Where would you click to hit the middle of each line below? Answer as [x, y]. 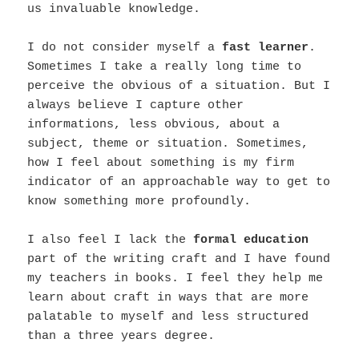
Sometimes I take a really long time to [165, 67]
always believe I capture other [136, 106]
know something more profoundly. [139, 202]
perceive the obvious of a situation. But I [179, 87]
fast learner [266, 48]
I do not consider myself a [125, 48]
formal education [251, 240]
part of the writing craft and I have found [179, 260]
